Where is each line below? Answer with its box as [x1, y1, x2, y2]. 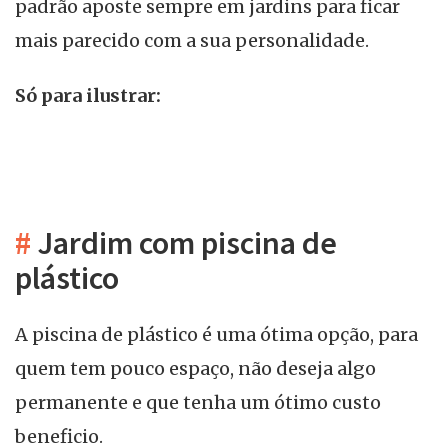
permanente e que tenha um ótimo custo [15, 390, 381, 414]
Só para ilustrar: [15, 84, 161, 108]
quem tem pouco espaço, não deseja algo [15, 356, 376, 380]
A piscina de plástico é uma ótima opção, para [15, 322, 418, 346]
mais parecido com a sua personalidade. [15, 28, 369, 52]
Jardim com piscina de [31, 222, 337, 263]
